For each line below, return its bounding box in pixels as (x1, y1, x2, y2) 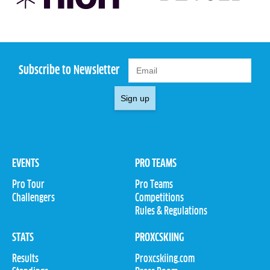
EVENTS (12, 159, 39, 170)
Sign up (121, 93, 149, 104)
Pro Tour (12, 180, 45, 191)
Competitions (135, 193, 184, 204)
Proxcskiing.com (135, 254, 195, 265)
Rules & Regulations (135, 206, 207, 218)
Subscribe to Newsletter (19, 64, 119, 77)
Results (12, 254, 39, 265)
